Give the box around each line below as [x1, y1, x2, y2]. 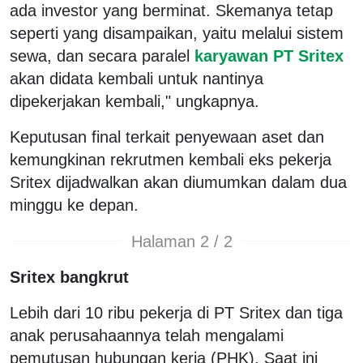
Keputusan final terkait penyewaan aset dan [10, 128, 324, 147]
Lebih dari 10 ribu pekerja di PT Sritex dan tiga [10, 304, 343, 322]
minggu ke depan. [10, 196, 139, 215]
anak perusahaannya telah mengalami [10, 327, 284, 345]
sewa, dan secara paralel [10, 47, 190, 66]
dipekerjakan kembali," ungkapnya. [10, 92, 259, 111]
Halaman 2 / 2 [130, 232, 233, 250]
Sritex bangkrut [10, 268, 129, 287]
